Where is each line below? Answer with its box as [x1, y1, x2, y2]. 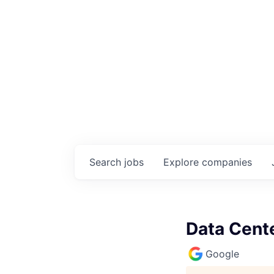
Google [206, 247, 239, 260]
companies [202, 155, 252, 168]
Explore [163, 155, 202, 168]
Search [89, 155, 124, 168]
